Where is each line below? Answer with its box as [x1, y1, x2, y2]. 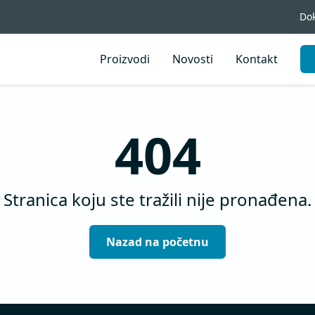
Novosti [172, 51, 213, 67]
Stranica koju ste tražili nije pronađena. [4, 188, 311, 211]
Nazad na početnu [106, 234, 209, 250]
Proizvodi [100, 51, 150, 67]
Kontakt [236, 51, 278, 67]
